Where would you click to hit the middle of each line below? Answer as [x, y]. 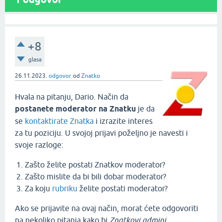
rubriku [65, 189]
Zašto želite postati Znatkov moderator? [95, 165]
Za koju [38, 189]
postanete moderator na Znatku [75, 109]
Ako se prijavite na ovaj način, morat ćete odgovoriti [107, 208]
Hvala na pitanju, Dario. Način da [72, 97]
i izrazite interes [123, 121]
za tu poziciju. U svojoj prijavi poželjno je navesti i [101, 133]
